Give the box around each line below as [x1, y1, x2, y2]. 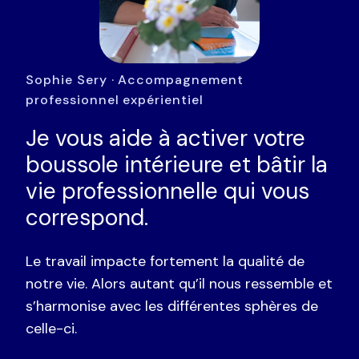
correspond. [26, 202, 148, 232]
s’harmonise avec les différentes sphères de [26, 296, 318, 316]
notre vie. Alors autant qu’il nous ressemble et [26, 273, 333, 293]
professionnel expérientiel [26, 91, 204, 108]
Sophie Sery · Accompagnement [26, 71, 244, 88]
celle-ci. [26, 318, 77, 338]
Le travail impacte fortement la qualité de [26, 251, 305, 271]
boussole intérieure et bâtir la [26, 149, 328, 179]
